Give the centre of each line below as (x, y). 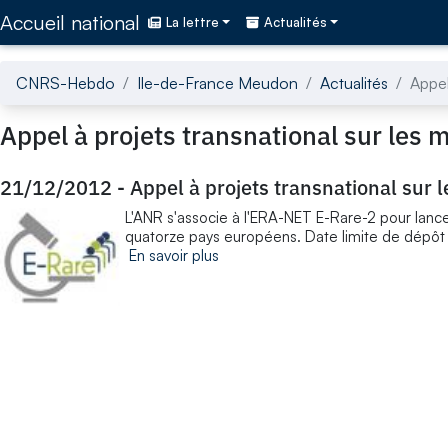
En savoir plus (174, 255)
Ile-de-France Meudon (217, 82)
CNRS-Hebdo (65, 82)
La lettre (192, 22)
